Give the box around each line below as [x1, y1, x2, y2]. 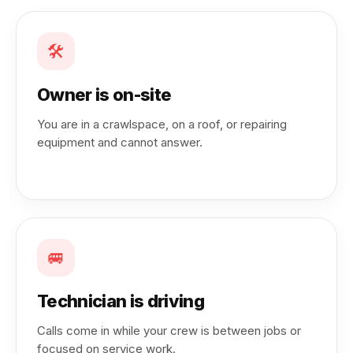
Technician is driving [37, 291, 205, 311]
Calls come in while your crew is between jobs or [37, 323, 301, 338]
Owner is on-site [37, 84, 172, 105]
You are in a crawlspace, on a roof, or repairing [37, 117, 287, 132]
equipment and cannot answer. [37, 135, 203, 150]
